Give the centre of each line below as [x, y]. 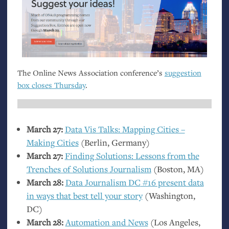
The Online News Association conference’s [91, 72]
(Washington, [169, 196]
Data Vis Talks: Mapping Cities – [125, 129]
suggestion [183, 72]
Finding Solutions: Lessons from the [132, 156]
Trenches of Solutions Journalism [89, 169]
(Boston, [169, 169]
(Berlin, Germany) [114, 143]
